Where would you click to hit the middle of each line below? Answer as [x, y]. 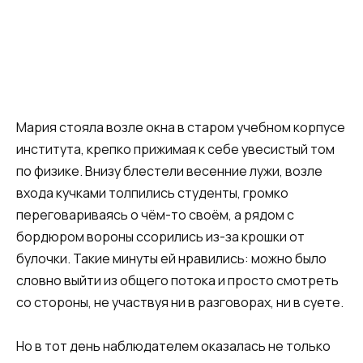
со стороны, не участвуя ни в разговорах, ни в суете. [180, 302]
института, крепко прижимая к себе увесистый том [175, 149]
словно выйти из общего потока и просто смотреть [177, 280]
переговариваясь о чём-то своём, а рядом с [155, 215]
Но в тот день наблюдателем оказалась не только [173, 346]
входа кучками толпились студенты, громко [152, 193]
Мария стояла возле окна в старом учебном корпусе [181, 127]
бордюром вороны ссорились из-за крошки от [160, 237]
